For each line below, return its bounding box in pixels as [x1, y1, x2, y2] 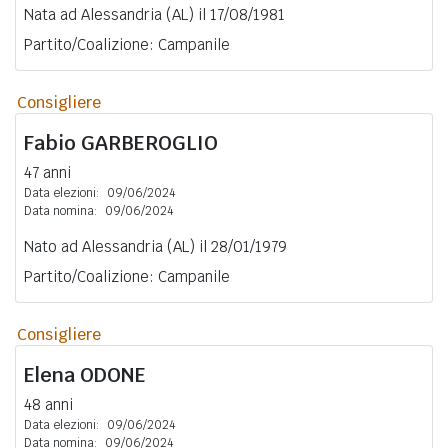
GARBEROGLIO [81, 129, 218, 156]
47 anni [24, 162, 71, 182]
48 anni [24, 394, 73, 414]
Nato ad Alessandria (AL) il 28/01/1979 [24, 236, 287, 256]
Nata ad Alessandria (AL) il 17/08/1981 [24, 4, 285, 24]
